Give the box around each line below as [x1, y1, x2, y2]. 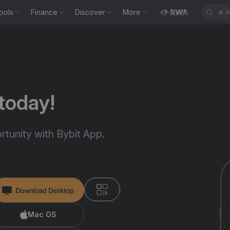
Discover [75, 8, 106, 16]
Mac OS [27, 210, 56, 219]
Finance [31, 8, 58, 16]
